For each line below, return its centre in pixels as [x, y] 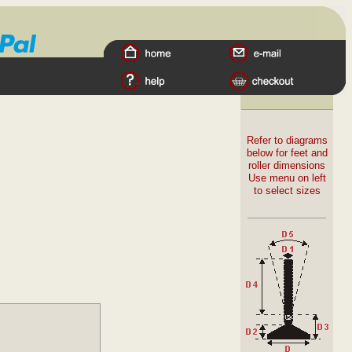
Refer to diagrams [287, 140]
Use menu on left [287, 178]
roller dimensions [287, 165]
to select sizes [287, 191]
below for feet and [287, 153]
